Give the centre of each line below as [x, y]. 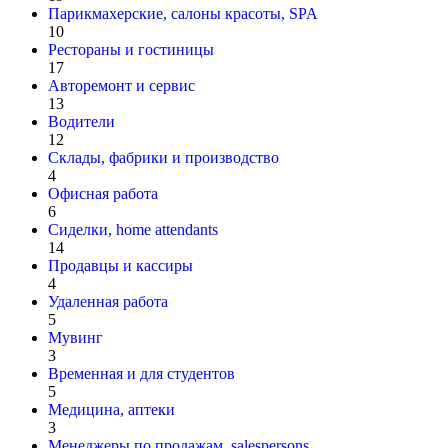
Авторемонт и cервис [121, 85]
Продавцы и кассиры [120, 265]
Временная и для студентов [141, 373]
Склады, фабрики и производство [163, 157]
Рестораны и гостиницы [131, 49]
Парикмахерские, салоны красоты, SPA [183, 13]
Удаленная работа [108, 301]
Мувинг [75, 337]
